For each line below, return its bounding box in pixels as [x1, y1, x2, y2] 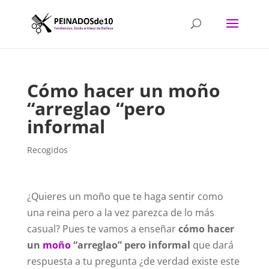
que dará [190, 238, 234, 252]
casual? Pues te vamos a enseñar [26, 222, 178, 235]
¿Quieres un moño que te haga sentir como [26, 190, 223, 203]
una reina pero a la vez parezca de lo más [26, 206, 214, 219]
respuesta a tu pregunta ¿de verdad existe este [26, 255, 240, 268]
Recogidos [26, 144, 68, 156]
